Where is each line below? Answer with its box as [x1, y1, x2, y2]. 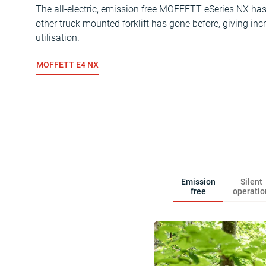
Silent [240, 177, 262, 187]
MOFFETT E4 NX [36, 60, 99, 70]
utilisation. [36, 32, 80, 44]
